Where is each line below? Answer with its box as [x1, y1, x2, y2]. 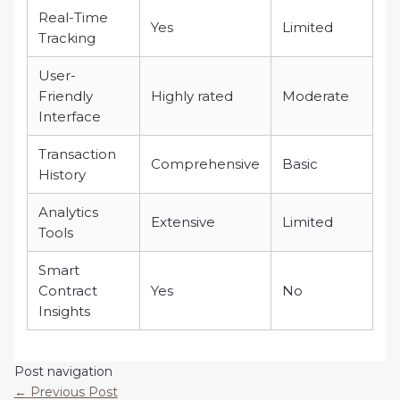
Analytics [37, 203, 98, 221]
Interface [37, 107, 101, 125]
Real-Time [37, 8, 108, 26]
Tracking [37, 29, 96, 46]
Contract [37, 281, 97, 299]
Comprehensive [150, 154, 260, 172]
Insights [37, 302, 90, 320]
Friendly [37, 87, 93, 104]
